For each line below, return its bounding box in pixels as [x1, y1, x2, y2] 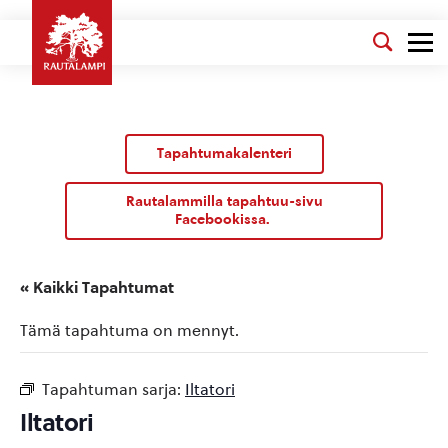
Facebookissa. [174, 211, 274, 228]
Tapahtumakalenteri [156, 145, 292, 162]
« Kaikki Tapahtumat [20, 278, 174, 297]
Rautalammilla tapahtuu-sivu [125, 193, 323, 210]
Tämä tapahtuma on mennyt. [20, 321, 239, 340]
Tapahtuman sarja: [42, 380, 185, 399]
